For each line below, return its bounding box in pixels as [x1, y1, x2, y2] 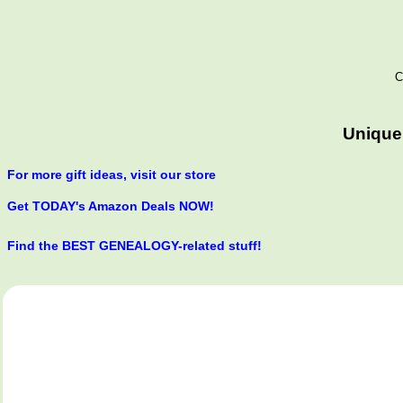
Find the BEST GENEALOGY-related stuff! [7, 238, 262, 254]
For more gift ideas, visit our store [7, 167, 216, 183]
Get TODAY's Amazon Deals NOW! [7, 199, 214, 214]
